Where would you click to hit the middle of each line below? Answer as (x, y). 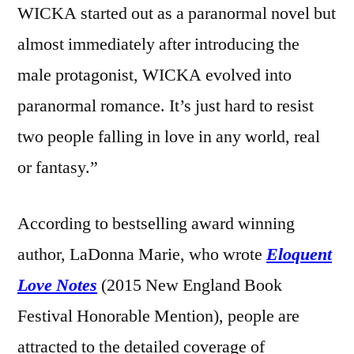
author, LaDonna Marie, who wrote (142, 254)
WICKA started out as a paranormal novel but (177, 13)
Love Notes (57, 285)
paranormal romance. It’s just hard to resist (166, 105)
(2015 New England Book (190, 285)
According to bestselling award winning (156, 223)
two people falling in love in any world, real (169, 136)
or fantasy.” (58, 167)
